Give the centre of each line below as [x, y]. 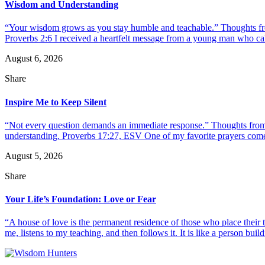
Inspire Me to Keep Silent [56, 102]
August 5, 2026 [34, 156]
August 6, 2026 [34, 59]
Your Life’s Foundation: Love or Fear [80, 199]
